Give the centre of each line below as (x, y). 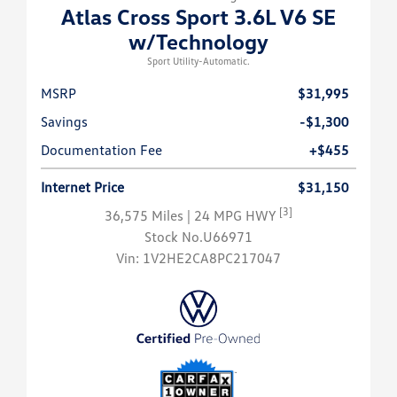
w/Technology (198, 42)
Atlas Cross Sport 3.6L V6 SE (198, 17)
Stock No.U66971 (198, 237)
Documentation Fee (101, 150)
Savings (64, 122)
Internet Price (82, 187)
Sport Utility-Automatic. (198, 61)
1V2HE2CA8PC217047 (212, 258)
